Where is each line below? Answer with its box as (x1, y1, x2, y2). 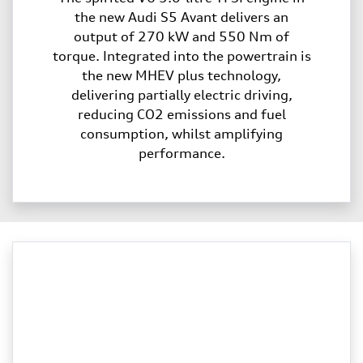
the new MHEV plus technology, (82, 66, 281, 83)
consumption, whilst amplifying (80, 125, 283, 142)
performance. (138, 144, 225, 161)
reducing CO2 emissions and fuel (77, 105, 286, 122)
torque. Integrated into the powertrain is (52, 47, 311, 64)
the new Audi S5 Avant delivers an (75, 8, 288, 25)
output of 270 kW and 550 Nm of (74, 28, 289, 45)
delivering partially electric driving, (70, 86, 293, 103)
